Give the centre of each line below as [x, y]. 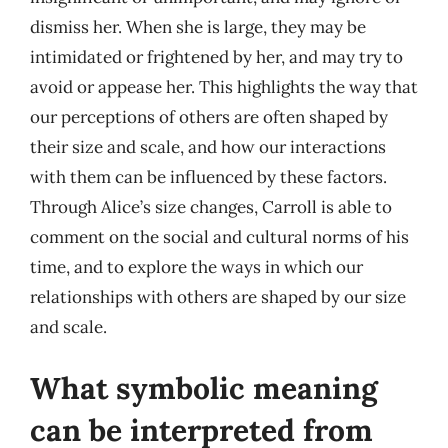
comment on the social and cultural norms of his [219, 236]
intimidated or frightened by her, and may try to [216, 56]
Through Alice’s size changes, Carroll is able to [211, 206]
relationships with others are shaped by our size [218, 296]
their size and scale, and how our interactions [208, 146]
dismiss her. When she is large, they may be [198, 26]
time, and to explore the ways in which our [196, 266]
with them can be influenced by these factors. [208, 176]
